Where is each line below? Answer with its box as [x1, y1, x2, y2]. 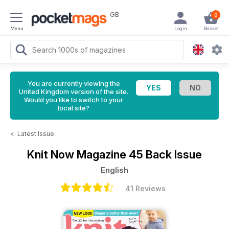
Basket [203, 26, 219, 31]
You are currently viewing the [27, 79, 120, 87]
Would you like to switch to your [24, 96, 123, 104]
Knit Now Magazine [27, 148, 129, 161]
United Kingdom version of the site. [19, 87, 128, 96]
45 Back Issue [129, 148, 202, 161]
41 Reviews [125, 184, 166, 193]
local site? [58, 104, 89, 112]
